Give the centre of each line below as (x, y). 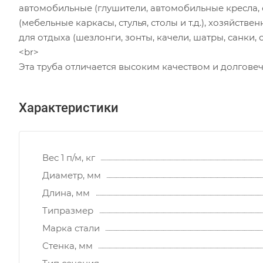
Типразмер (68, 211)
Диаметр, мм (72, 176)
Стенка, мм (68, 246)
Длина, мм (66, 193)
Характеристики (69, 108)
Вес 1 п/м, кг (69, 158)
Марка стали (71, 228)
